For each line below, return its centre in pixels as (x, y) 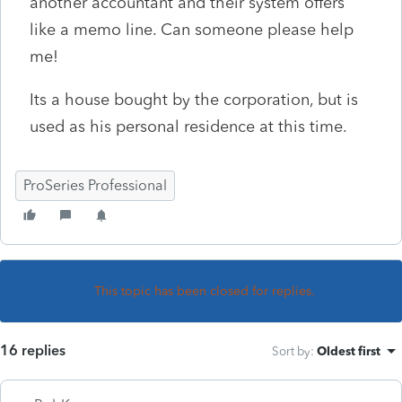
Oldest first (349, 350)
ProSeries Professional (95, 185)
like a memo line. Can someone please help (192, 29)
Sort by (291, 350)
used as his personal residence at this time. (191, 126)
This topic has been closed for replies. (205, 291)
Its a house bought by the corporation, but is (194, 99)
